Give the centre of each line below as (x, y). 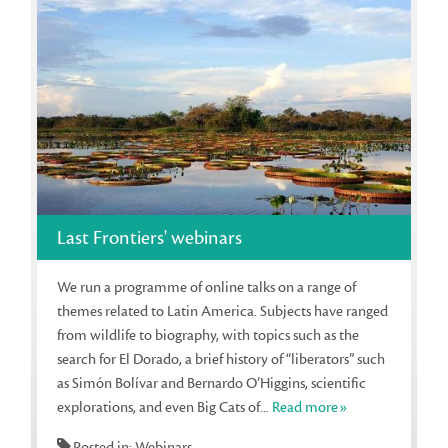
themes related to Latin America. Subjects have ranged (223, 311)
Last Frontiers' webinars (150, 237)
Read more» (310, 407)
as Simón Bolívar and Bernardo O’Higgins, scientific (212, 383)
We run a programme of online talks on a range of (207, 287)
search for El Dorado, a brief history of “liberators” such (221, 359)
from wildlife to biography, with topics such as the (208, 335)
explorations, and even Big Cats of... (165, 407)
